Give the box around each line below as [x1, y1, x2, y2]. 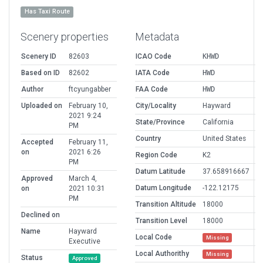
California [203, 118, 234, 127]
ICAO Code [136, 52, 171, 61]
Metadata [135, 31, 179, 43]
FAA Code [136, 85, 168, 94]
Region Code [136, 151, 177, 160]
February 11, [69, 138, 108, 147]
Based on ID [21, 69, 60, 77]
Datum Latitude [136, 167, 186, 176]
